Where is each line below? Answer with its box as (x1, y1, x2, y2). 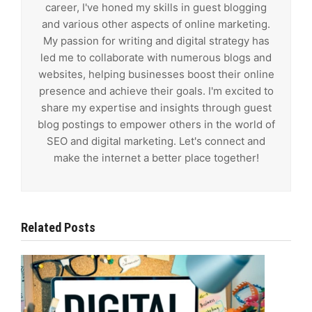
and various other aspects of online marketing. (42, 17, 270, 31)
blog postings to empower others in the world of (37, 117, 275, 131)
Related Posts (21, 219, 95, 235)
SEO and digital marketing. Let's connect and (47, 134, 265, 148)
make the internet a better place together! (53, 150, 259, 164)
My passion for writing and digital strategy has (42, 33, 270, 47)
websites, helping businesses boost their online (38, 67, 274, 81)
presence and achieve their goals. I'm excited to (38, 84, 274, 97)
